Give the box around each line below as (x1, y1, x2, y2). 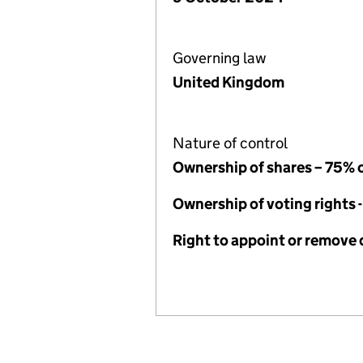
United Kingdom (173, 73, 284, 92)
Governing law (173, 49, 267, 67)
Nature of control (173, 134, 288, 152)
